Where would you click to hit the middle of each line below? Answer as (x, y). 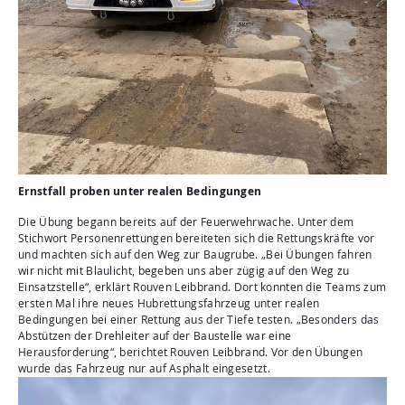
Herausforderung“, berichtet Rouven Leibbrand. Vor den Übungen (191, 352)
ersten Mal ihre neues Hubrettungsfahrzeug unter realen (169, 303)
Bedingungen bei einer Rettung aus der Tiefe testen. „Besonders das (199, 319)
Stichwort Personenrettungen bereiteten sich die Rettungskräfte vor (197, 238)
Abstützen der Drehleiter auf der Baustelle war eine (155, 335)
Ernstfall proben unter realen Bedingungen (140, 191)
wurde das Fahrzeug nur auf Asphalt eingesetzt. (144, 368)
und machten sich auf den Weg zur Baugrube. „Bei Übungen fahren (195, 254)
